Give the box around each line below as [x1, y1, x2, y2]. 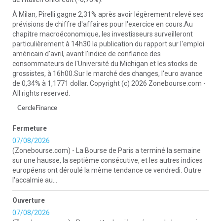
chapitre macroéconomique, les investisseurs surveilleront [12, 30, 193, 38]
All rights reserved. [12, 89, 70, 97]
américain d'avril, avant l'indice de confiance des [12, 50, 161, 58]
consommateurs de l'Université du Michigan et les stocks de [12, 60, 197, 68]
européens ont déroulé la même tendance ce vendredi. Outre [12, 166, 201, 174]
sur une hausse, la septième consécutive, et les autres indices [12, 156, 203, 164]
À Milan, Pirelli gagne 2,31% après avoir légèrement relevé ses [12, 10, 204, 18]
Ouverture [12, 196, 45, 204]
